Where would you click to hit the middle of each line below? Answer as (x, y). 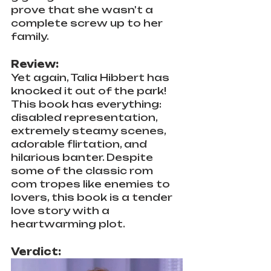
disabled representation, (85, 117)
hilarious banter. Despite (83, 157)
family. (30, 36)
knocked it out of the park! (90, 91)
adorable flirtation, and (80, 144)
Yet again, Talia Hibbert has (91, 77)
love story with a (61, 211)
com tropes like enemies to (92, 184)
